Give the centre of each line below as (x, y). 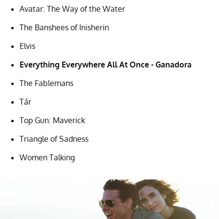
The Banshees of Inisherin (64, 27)
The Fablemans (46, 83)
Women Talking (47, 157)
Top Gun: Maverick (52, 120)
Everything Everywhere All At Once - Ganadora (106, 64)
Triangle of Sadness (54, 139)
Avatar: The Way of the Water (72, 9)
